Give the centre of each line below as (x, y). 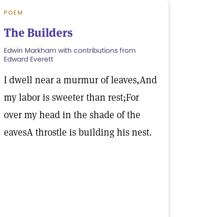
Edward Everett (29, 59)
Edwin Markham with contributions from (70, 50)
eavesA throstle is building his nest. (78, 132)
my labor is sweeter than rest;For (71, 97)
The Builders (38, 33)
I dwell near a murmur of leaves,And (80, 80)
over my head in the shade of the (72, 115)
